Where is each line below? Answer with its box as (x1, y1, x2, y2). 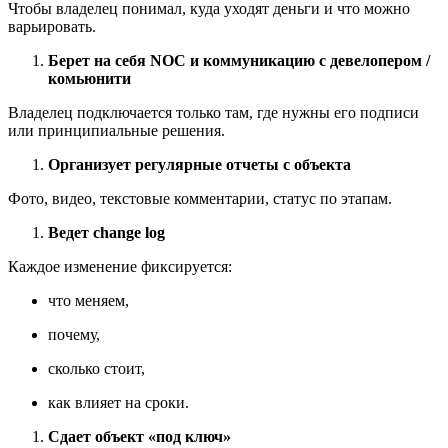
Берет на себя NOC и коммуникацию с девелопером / (48, 52, 430, 70)
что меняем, (48, 292, 129, 310)
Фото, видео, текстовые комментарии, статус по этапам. (8, 190, 392, 208)
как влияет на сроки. (48, 394, 189, 412)
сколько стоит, (48, 360, 145, 378)
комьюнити (48, 70, 131, 88)
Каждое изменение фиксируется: (8, 258, 232, 276)
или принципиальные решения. (8, 122, 225, 140)
